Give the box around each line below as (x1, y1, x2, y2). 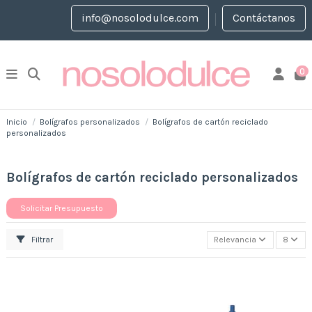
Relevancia (214, 235, 257, 245)
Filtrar (29, 235, 53, 245)
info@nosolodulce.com (81, 10, 198, 24)
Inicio (6, 116, 27, 127)
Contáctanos (233, 10, 295, 24)
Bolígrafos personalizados (40, 116, 141, 127)
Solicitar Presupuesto (20, 203, 103, 213)
